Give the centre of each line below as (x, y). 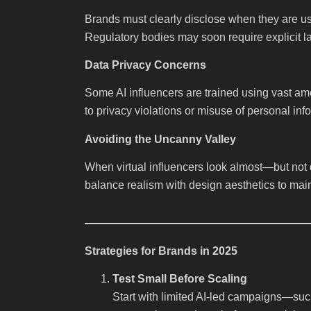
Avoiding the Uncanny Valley (160, 139)
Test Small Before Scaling (180, 278)
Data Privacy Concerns (145, 65)
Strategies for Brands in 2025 (161, 251)
